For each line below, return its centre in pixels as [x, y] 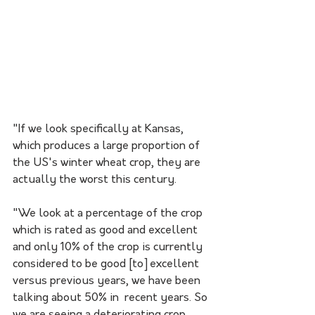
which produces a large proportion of [109, 146]
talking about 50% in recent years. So [111, 298]
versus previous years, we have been [108, 281]
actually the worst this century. [96, 180]
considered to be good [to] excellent [107, 264]
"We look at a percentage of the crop [109, 213]
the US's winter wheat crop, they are [108, 163]
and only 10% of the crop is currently [109, 247]
